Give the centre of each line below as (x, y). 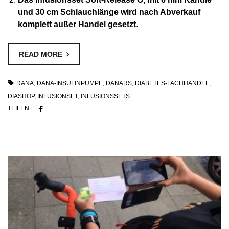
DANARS (119, 83)
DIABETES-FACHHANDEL (172, 83)
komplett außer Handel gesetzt (77, 24)
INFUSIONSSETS (105, 96)
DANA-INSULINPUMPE (70, 83)
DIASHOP (21, 96)
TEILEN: (19, 108)
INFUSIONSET (58, 96)
